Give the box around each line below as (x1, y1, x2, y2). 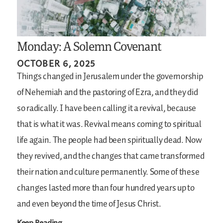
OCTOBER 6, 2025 (17, 57, 96, 69)
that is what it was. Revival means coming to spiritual (17, 117, 202, 131)
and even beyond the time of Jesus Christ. (17, 197, 161, 211)
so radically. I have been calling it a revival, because (17, 101, 197, 115)
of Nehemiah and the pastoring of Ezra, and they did (17, 85, 198, 100)
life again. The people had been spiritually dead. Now (17, 133, 202, 147)
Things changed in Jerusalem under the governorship (17, 69, 203, 84)
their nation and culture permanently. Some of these (17, 165, 200, 179)
